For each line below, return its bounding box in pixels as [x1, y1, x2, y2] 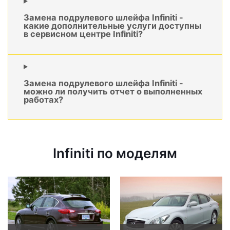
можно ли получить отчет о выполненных [24, 86, 202, 97]
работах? [24, 94, 63, 105]
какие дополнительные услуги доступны [24, 21, 201, 31]
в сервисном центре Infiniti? [24, 29, 143, 40]
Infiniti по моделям [53, 145, 177, 162]
